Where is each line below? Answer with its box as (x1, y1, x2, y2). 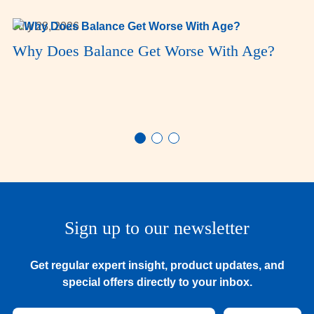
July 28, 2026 (12, 20, 79, 32)
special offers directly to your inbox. (62, 276, 252, 288)
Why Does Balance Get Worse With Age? (12, 42, 275, 60)
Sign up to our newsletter (64, 218, 250, 238)
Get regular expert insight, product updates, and (29, 259, 285, 271)
